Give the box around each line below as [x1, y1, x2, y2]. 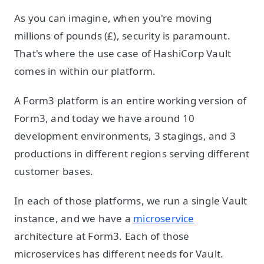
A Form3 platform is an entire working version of [14, 94, 247, 107]
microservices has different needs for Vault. [14, 247, 226, 260]
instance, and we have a [14, 212, 134, 225]
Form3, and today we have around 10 [14, 111, 195, 125]
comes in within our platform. [14, 64, 156, 78]
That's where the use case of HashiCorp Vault [14, 47, 232, 60]
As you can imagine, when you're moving [14, 11, 212, 25]
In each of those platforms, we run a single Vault [14, 194, 247, 207]
